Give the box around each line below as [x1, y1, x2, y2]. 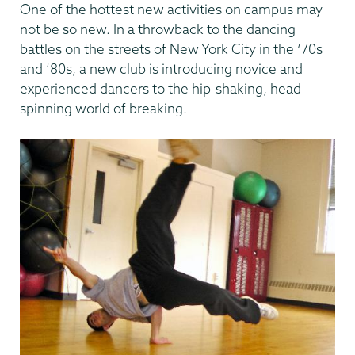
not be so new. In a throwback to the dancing [20, 20, 296, 37]
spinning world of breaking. [20, 99, 187, 116]
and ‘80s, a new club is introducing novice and [20, 59, 303, 77]
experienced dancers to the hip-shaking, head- [20, 79, 306, 97]
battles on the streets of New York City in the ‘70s [20, 40, 323, 57]
